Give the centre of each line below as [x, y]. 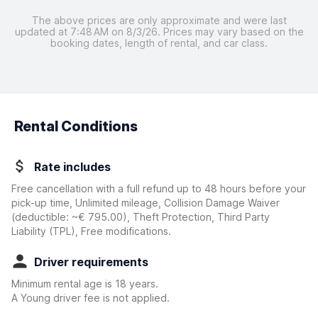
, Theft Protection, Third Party [198, 217]
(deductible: [42, 217]
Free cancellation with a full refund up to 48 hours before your [159, 188]
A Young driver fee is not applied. [91, 298]
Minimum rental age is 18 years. [85, 284]
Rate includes [72, 167]
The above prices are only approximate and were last [159, 20]
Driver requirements [91, 262]
